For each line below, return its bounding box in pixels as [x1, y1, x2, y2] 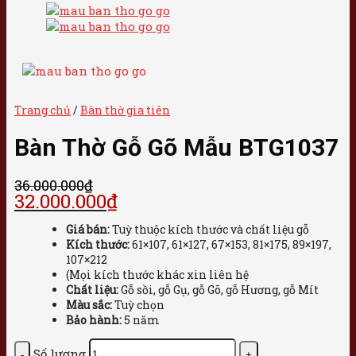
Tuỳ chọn [112, 296, 164, 312]
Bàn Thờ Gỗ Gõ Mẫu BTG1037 [14, 133, 339, 161]
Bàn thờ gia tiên [80, 102, 170, 118]
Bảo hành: [66, 311, 122, 327]
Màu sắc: [66, 296, 112, 312]
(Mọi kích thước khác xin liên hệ [66, 266, 249, 282]
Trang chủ [14, 102, 71, 118]
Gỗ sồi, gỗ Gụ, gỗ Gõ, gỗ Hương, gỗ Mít [118, 281, 319, 297]
